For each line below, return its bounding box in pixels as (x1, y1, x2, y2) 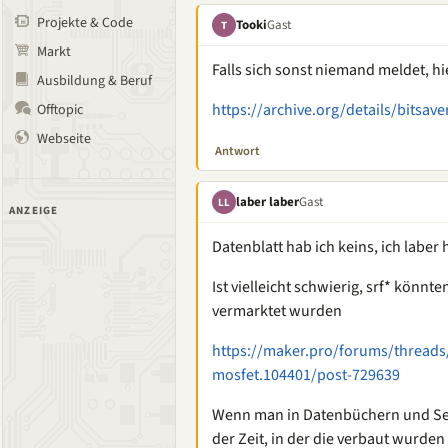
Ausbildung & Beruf (37, 71, 152, 91)
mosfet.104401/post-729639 (212, 364, 400, 386)
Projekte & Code (37, 13, 133, 33)
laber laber (236, 192, 299, 211)
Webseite (37, 129, 91, 149)
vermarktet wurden (212, 300, 342, 322)
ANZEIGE (9, 203, 59, 218)
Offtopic (37, 100, 83, 120)
